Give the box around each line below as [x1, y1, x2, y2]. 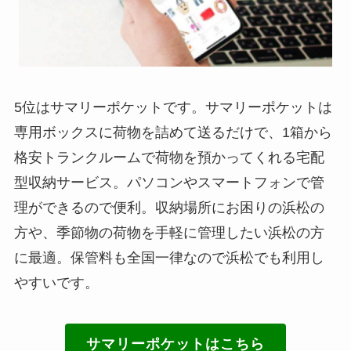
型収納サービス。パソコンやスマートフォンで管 [13, 174, 324, 190]
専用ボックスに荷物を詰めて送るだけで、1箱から [13, 124, 332, 140]
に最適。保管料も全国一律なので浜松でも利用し [13, 249, 324, 266]
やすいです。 [13, 274, 99, 291]
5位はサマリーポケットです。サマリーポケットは [13, 99, 332, 115]
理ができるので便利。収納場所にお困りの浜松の [13, 199, 324, 215]
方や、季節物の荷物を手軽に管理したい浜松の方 [13, 224, 324, 241]
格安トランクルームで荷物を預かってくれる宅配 [13, 149, 324, 165]
